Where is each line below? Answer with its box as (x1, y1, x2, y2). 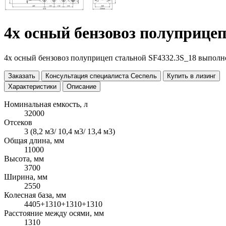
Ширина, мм (4, 172, 47, 181)
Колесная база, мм (4, 190, 66, 199)
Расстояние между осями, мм (4, 208, 104, 217)
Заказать (8, 72, 35, 80)
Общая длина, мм (4, 136, 64, 145)
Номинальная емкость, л (4, 99, 88, 108)
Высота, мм (4, 154, 44, 163)
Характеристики (8, 82, 56, 90)
